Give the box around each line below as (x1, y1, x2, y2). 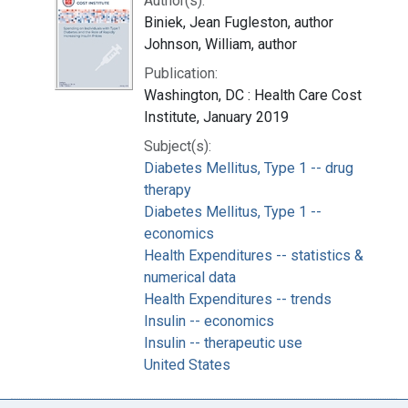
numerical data (144, 268, 236, 286)
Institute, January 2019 (144, 107, 289, 126)
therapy (144, 180, 191, 199)
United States (144, 355, 230, 373)
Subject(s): (144, 137, 211, 155)
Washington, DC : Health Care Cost (144, 86, 362, 104)
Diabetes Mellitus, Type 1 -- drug (144, 158, 353, 177)
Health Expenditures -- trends (144, 290, 331, 308)
